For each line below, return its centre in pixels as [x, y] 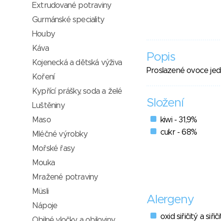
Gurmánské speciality [68, 20]
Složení [165, 103]
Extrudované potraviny [72, 5]
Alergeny [170, 200]
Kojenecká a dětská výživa [77, 63]
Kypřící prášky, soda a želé [77, 91]
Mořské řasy [54, 148]
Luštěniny [48, 106]
